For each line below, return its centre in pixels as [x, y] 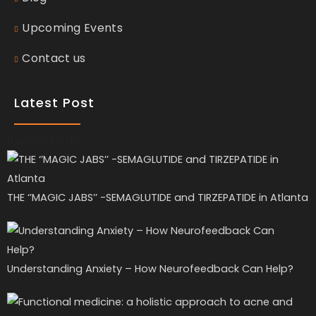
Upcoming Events [72, 28]
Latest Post [54, 102]
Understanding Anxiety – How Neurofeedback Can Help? [150, 268]
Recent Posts [44, 140]
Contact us [54, 58]
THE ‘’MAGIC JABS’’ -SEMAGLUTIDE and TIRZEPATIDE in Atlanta [158, 197]
